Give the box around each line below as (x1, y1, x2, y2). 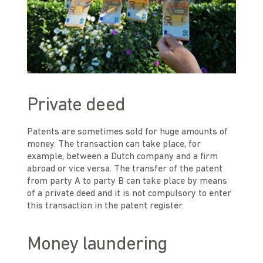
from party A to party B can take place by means (27, 177, 228, 187)
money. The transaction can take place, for (27, 140, 201, 150)
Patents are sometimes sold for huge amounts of (27, 127, 228, 137)
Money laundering (27, 235, 167, 255)
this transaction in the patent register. (27, 201, 187, 211)
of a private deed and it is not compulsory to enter (27, 189, 232, 199)
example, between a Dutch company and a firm (27, 152, 218, 162)
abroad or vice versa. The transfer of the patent (27, 164, 223, 174)
